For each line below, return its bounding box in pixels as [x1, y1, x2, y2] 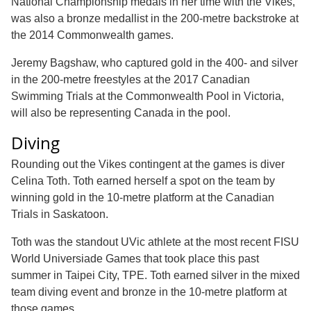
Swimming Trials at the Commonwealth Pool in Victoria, [11, 90, 284, 102]
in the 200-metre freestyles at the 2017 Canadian [11, 73, 250, 85]
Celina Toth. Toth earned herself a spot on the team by [11, 174, 275, 187]
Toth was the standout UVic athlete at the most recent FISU [11, 235, 299, 248]
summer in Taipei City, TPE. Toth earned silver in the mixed [11, 269, 300, 281]
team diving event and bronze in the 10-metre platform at [11, 285, 287, 298]
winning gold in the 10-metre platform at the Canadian [11, 191, 274, 203]
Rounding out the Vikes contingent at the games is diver [11, 158, 285, 170]
